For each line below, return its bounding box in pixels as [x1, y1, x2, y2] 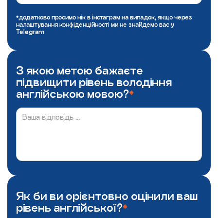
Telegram [16, 29, 44, 35]
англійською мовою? [16, 88, 129, 100]
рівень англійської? [16, 201, 123, 214]
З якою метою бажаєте [16, 64, 143, 76]
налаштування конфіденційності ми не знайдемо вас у [16, 21, 174, 28]
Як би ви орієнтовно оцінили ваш [16, 190, 198, 202]
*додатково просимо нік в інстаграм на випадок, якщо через [16, 14, 192, 20]
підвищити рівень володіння [16, 76, 172, 88]
